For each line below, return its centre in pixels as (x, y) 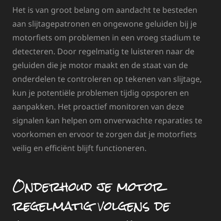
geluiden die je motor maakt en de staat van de (100, 65)
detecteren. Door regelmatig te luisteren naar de (103, 51)
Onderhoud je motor (88, 186)
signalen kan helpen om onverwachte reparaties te (107, 120)
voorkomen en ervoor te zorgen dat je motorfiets (105, 134)
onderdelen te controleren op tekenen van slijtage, (107, 79)
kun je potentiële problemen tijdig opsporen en (101, 92)
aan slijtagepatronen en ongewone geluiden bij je (105, 23)
